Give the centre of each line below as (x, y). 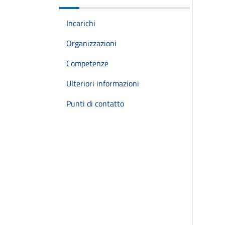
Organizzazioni (91, 43)
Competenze (87, 63)
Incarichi (81, 23)
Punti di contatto (95, 103)
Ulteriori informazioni (103, 83)
